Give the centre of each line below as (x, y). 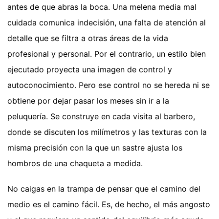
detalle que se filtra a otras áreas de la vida (88, 38)
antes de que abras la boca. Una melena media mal (102, 7)
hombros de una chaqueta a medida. (75, 163)
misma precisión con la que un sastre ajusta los (95, 147)
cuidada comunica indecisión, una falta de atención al (107, 22)
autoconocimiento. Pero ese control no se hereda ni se (109, 85)
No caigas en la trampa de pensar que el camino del (104, 188)
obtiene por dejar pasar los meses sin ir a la (88, 100)
